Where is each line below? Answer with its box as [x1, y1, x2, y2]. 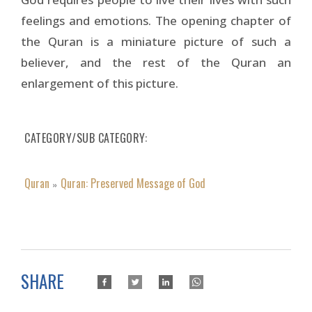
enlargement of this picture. [21, 75, 178, 91]
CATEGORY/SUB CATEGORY [24, 129, 145, 146]
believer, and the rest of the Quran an [21, 54, 291, 70]
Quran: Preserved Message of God [61, 174, 205, 192]
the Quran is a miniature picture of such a [21, 33, 291, 49]
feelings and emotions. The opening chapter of [21, 12, 291, 29]
